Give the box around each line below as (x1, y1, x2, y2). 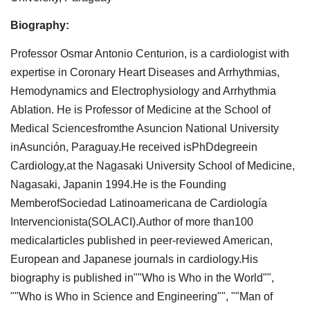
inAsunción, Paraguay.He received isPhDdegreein (10, 140, 257, 153)
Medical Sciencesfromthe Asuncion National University (10, 122, 279, 134)
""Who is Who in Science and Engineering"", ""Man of (10, 290, 273, 302)
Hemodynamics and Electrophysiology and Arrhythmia (10, 84, 276, 97)
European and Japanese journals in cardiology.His (10, 253, 258, 265)
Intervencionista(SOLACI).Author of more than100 (10, 215, 253, 228)
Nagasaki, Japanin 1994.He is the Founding (10, 178, 226, 190)
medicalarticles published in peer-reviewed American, (10, 234, 273, 246)
